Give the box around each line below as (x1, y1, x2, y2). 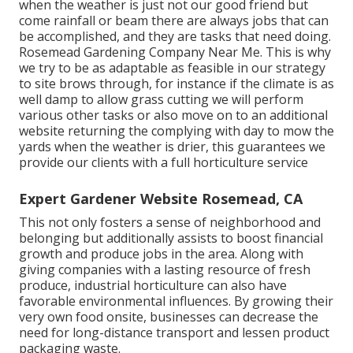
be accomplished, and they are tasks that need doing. (19, 27, 331, 45)
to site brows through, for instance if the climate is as (19, 74, 334, 92)
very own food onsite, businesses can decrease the (19, 307, 318, 325)
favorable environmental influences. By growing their (19, 292, 333, 310)
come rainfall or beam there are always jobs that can (19, 11, 329, 29)
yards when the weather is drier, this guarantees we (19, 137, 325, 155)
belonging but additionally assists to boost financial (19, 229, 323, 247)
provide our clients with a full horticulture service (19, 153, 308, 171)
